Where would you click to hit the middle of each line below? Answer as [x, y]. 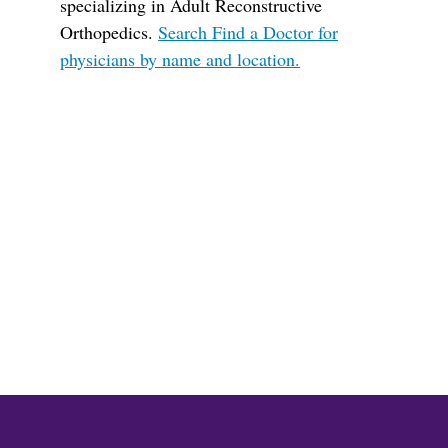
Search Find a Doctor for [248, 32]
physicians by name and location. [180, 59]
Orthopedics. [109, 32]
